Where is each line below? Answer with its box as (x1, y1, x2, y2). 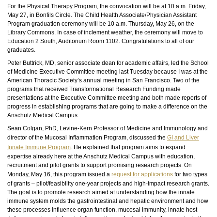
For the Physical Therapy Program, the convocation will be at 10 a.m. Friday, (7, 3, 206, 10)
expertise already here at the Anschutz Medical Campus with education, (7, 153, 195, 160)
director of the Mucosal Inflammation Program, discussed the (7, 134, 167, 141)
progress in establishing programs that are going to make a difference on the (7, 103, 207, 110)
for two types (173, 171, 207, 178)
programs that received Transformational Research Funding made (7, 86, 181, 93)
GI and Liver (167, 134, 199, 141)
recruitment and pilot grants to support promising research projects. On (7, 162, 192, 169)
